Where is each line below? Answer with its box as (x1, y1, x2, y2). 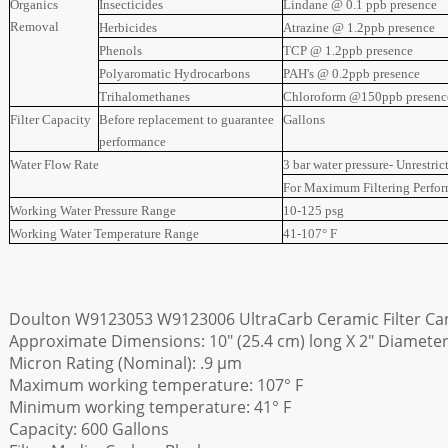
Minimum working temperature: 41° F (9, 396, 291, 418)
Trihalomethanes (99, 89, 190, 104)
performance (99, 134, 166, 149)
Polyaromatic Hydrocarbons (99, 66, 250, 81)
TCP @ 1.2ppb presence (283, 43, 413, 58)
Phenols (99, 43, 142, 58)
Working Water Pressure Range (10, 203, 176, 218)
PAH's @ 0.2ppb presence (283, 66, 420, 81)
